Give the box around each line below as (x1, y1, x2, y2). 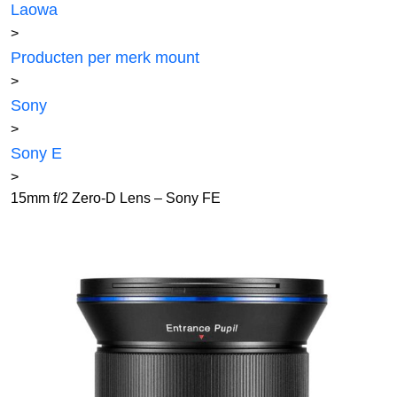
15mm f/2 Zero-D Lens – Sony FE (11, 191, 221, 206)
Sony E (11, 144, 62, 162)
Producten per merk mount (11, 49, 199, 66)
